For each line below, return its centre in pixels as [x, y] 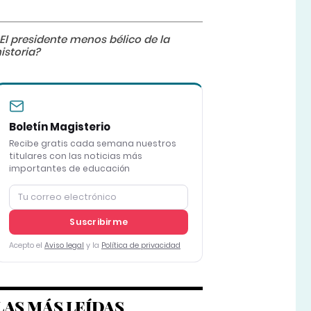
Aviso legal [64, 246]
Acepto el [26, 246]
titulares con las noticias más [75, 156]
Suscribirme [99, 222]
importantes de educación [69, 169]
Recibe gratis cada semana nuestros [92, 144]
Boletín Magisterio [59, 127]
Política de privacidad [141, 246]
